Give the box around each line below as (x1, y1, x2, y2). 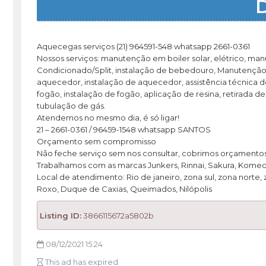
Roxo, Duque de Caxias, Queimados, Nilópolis (36, 184, 212, 194)
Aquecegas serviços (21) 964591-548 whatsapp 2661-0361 (36, 42, 250, 52)
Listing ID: (39, 210, 81, 220)
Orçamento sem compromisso (36, 137, 156, 147)
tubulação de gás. (36, 101, 106, 111)
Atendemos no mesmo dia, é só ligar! (36, 113, 179, 123)
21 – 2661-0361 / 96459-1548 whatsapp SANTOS (36, 125, 211, 135)
